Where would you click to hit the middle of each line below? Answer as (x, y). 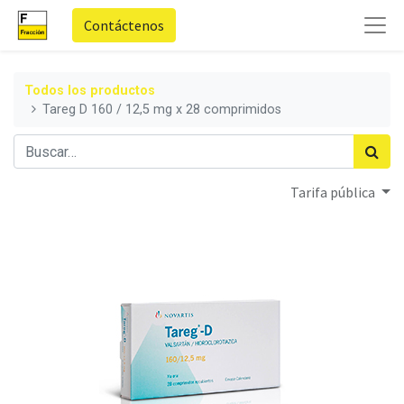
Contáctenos (124, 25)
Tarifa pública (335, 193)
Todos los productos (90, 90)
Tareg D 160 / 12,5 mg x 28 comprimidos (162, 109)
